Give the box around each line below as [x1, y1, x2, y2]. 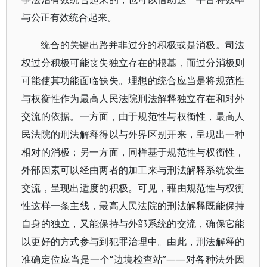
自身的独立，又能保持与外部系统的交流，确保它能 [21, 217, 245, 230]
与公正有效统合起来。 [21, 11, 117, 24]
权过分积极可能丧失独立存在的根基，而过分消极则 [21, 56, 245, 69]
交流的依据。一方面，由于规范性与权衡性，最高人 [21, 110, 245, 123]
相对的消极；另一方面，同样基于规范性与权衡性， [21, 145, 245, 159]
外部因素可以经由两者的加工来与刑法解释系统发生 [21, 163, 245, 176]
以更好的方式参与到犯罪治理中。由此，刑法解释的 [21, 235, 245, 248]
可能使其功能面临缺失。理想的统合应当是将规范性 [21, 74, 245, 87]
